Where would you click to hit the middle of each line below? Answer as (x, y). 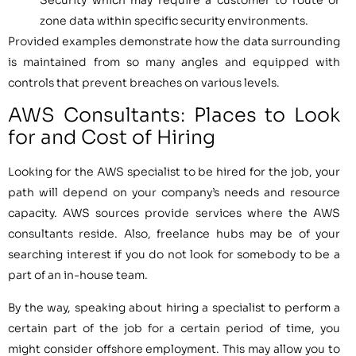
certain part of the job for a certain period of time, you (174, 328)
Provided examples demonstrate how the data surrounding (174, 42)
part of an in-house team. (79, 275)
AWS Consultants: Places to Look (174, 116)
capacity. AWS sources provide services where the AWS (174, 213)
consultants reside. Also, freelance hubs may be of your (174, 234)
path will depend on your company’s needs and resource (174, 193)
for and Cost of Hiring (112, 138)
